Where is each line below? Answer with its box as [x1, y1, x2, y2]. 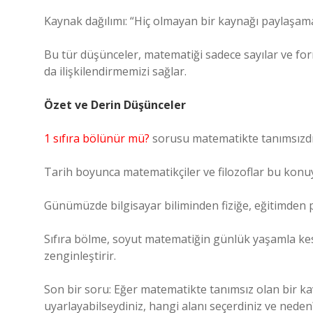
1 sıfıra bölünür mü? [44, 131, 150, 146]
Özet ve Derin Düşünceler [44, 97, 186, 112]
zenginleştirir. [44, 248, 116, 263]
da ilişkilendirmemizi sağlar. [44, 64, 187, 79]
